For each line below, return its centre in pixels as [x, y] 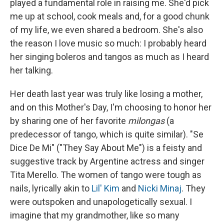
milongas [146, 121]
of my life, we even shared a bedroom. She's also [106, 30]
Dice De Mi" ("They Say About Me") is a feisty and [106, 148]
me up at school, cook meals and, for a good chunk [110, 16]
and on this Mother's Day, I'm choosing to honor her [111, 107]
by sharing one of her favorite [69, 121]
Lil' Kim [105, 188]
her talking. [31, 70]
